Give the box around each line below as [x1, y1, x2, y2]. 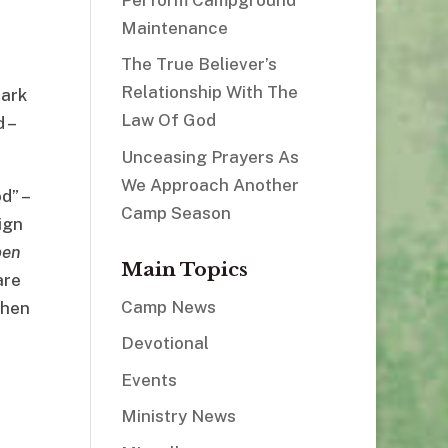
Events [120, 369, 177, 390]
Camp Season [120, 202, 231, 223]
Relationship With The [120, 82, 298, 103]
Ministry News [120, 406, 236, 427]
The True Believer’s [120, 54, 277, 75]
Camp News [120, 296, 216, 317]
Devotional [120, 333, 209, 354]
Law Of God [120, 110, 216, 131]
